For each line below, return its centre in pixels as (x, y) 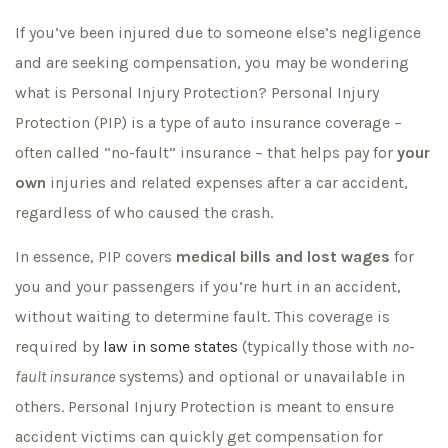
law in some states (170, 347)
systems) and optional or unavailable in (260, 377)
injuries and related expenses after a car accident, (227, 182)
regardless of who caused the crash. (144, 212)
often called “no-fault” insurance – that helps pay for (206, 152)
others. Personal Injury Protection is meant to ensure (204, 407)
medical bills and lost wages (283, 257)
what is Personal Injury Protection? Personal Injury (197, 92)
